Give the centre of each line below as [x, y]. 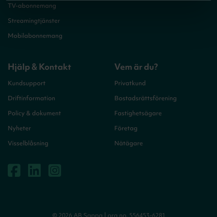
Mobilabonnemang [35, 35]
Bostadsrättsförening [146, 98]
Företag [126, 128]
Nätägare [129, 143]
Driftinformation [31, 98]
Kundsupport [27, 83]
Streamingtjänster [34, 20]
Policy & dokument [34, 113]
